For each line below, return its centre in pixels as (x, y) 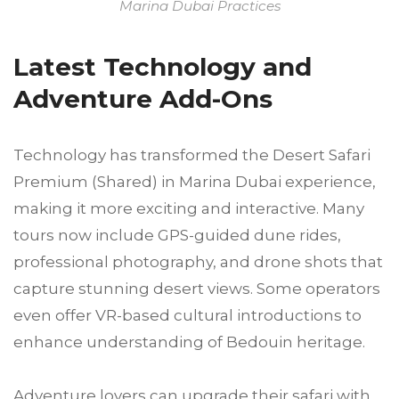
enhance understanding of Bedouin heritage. (189, 342)
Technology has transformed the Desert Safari (192, 155)
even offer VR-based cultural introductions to (187, 316)
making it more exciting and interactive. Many (189, 209)
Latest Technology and (163, 67)
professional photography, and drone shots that (198, 262)
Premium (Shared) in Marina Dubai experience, (195, 182)
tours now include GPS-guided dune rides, (177, 236)
